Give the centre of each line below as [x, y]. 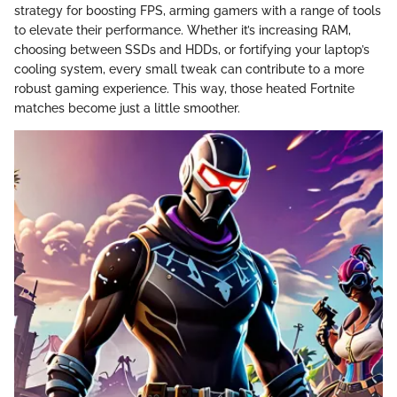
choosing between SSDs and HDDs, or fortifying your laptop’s [192, 50]
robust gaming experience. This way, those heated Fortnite [184, 89]
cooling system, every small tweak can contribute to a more [189, 70]
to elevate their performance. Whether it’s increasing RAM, [183, 31]
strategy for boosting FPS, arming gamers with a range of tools [198, 11]
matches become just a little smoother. [127, 109]
